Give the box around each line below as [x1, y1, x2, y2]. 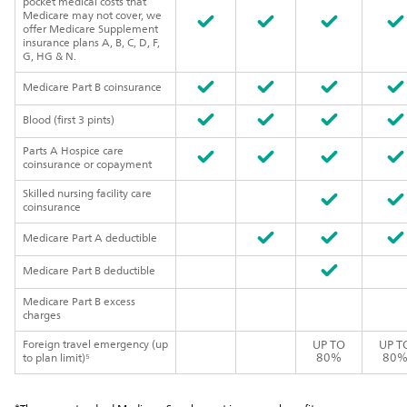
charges [23, 311, 61, 322]
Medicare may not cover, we [23, 11, 162, 22]
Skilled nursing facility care [23, 189, 152, 200]
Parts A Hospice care [23, 146, 124, 157]
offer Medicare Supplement [23, 25, 158, 35]
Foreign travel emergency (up [23, 340, 168, 351]
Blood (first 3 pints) [23, 115, 114, 126]
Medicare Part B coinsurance [23, 83, 162, 94]
